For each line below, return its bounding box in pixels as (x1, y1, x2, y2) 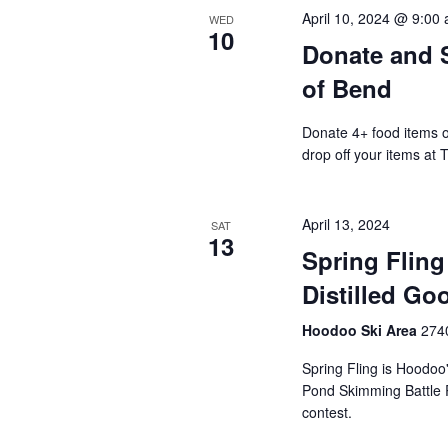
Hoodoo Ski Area (301, 320, 421, 340)
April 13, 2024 (301, 214, 390, 234)
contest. (301, 402, 352, 422)
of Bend (301, 71, 392, 105)
